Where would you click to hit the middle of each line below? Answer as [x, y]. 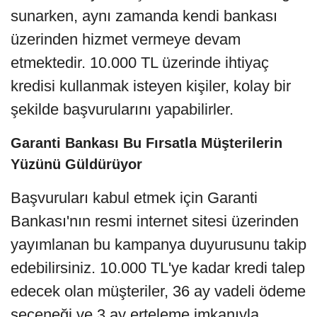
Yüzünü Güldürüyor [76, 165]
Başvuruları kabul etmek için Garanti [134, 198]
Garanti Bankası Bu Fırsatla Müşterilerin [146, 143]
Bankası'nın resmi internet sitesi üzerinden [155, 221]
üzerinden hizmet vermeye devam [126, 40]
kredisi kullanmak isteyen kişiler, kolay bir [151, 86]
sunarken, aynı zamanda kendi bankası [144, 16]
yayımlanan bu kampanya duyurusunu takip [158, 245]
